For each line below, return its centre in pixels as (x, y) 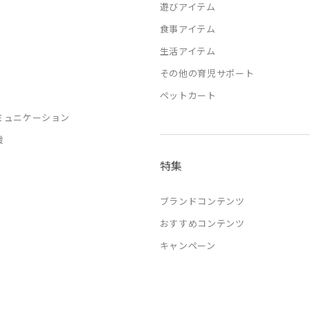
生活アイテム (188, 51)
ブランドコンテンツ (202, 201)
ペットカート (188, 95)
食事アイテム (188, 29)
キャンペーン (188, 245)
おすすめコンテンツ (202, 223)
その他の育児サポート (207, 73)
